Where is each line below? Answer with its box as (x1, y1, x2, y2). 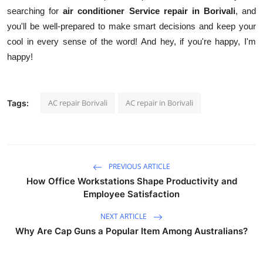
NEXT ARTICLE (100, 211, 149, 221)
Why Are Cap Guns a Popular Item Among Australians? (15, 225, 248, 237)
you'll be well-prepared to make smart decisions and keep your (7, 21, 256, 31)
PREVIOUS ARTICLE (107, 161, 170, 171)
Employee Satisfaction (83, 188, 180, 200)
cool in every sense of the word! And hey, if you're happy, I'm (7, 36, 256, 46)
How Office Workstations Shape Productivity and (26, 175, 237, 187)
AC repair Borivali (48, 97, 107, 108)
